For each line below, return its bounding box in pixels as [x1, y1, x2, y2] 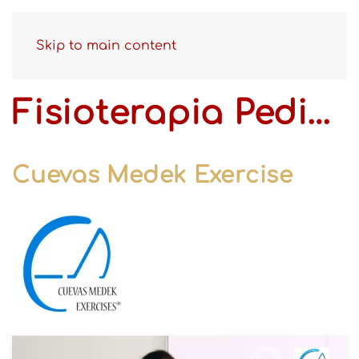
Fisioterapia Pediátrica [307, 95, 331, 132]
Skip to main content [36, 38, 176, 53]
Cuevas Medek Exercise [12, 163, 293, 188]
